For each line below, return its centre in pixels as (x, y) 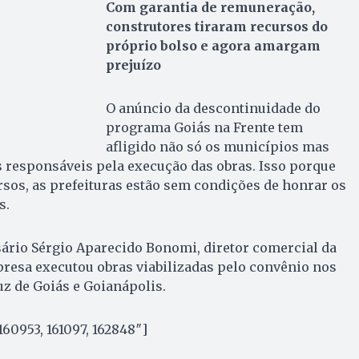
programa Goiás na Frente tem (204, 127)
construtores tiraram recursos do (216, 26)
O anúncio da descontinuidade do (213, 108)
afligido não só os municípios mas (217, 146)
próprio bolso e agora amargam (213, 45)
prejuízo (133, 65)
